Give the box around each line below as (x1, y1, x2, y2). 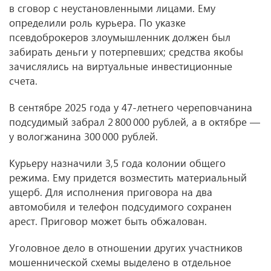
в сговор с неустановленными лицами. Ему (9, 1, 215, 15)
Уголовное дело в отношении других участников (9, 241, 243, 255)
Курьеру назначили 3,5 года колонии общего (9, 156, 226, 170)
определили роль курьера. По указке (9, 16, 186, 30)
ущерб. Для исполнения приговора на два (9, 185, 212, 199)
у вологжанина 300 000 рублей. (9, 129, 158, 143)
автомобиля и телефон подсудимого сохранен (9, 200, 232, 214)
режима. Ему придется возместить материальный (9, 171, 247, 184)
